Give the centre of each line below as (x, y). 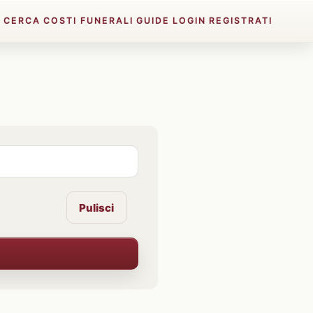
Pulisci (97, 208)
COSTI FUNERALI (89, 21)
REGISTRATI (241, 21)
